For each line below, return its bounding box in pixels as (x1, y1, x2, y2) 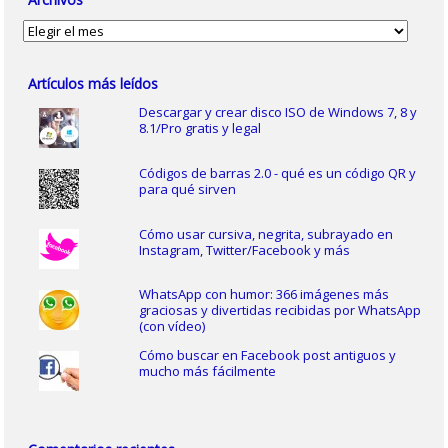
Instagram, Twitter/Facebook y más (138, 240, 350, 259)
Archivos (23, 20, 76, 39)
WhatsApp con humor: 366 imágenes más (138, 285, 389, 304)
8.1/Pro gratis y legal (138, 119, 261, 138)
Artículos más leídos (28, 74, 159, 94)
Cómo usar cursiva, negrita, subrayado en (138, 224, 393, 243)
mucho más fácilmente (138, 362, 276, 381)
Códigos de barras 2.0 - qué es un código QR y (138, 163, 416, 182)
